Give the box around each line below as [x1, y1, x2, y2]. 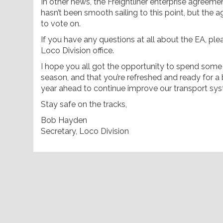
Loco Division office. [41, 45, 114, 55]
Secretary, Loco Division [41, 126, 129, 136]
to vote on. [41, 18, 81, 28]
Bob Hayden [41, 115, 87, 125]
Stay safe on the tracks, [41, 99, 127, 109]
